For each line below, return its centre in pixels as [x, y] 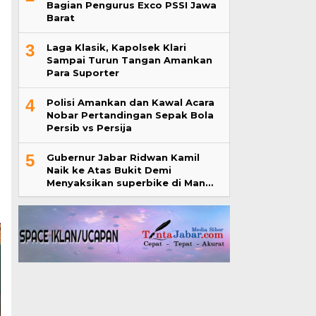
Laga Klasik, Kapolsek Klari [116, 47]
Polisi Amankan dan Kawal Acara [130, 102]
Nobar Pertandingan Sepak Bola [130, 115]
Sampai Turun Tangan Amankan [129, 60]
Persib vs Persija [89, 128]
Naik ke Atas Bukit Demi [109, 170]
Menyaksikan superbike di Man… [129, 183]
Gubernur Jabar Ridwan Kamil [123, 157]
